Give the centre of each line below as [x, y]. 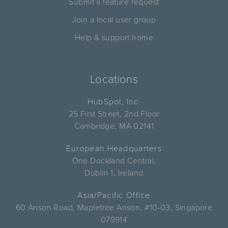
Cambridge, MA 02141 [114, 126]
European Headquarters [114, 148]
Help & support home [114, 37]
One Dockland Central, [114, 161]
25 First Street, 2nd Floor [114, 114]
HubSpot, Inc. [114, 102]
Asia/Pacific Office [114, 195]
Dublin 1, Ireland [114, 173]
